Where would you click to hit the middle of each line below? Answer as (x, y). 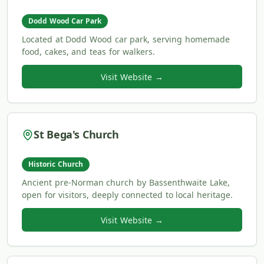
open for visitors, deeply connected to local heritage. (127, 195)
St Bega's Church (76, 135)
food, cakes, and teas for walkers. (89, 52)
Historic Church (56, 164)
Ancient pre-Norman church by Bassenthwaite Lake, (126, 183)
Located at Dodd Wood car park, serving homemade (126, 39)
